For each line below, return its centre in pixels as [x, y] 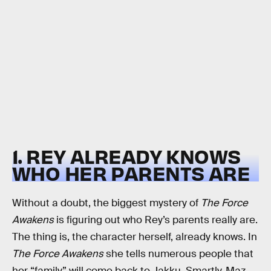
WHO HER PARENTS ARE [131, 173]
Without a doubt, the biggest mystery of [106, 203]
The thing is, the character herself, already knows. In [135, 237]
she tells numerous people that [178, 253]
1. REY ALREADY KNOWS [126, 156]
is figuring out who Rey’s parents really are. [156, 220]
